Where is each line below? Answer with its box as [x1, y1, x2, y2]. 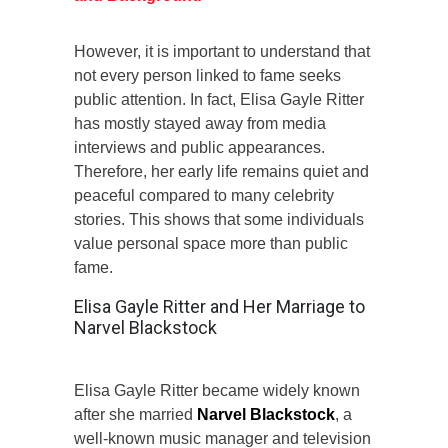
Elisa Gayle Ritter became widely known [74, 381, 360, 399]
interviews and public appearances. [74, 138, 325, 156]
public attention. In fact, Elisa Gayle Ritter [74, 90, 364, 108]
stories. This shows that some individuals [74, 210, 364, 228]
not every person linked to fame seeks [74, 66, 341, 84]
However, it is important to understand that [74, 42, 370, 60]
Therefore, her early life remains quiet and [74, 162, 369, 180]
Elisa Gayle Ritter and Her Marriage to [74, 295, 365, 317]
